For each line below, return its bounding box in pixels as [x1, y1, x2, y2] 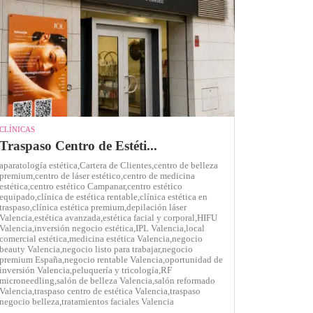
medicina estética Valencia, [68, 233, 172, 244]
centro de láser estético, [34, 170, 123, 181]
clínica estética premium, [31, 201, 126, 212]
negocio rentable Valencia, [64, 254, 165, 265]
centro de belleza [153, 159, 218, 170]
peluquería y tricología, [71, 264, 161, 275]
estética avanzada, [34, 212, 103, 223]
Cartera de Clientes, [79, 159, 154, 170]
